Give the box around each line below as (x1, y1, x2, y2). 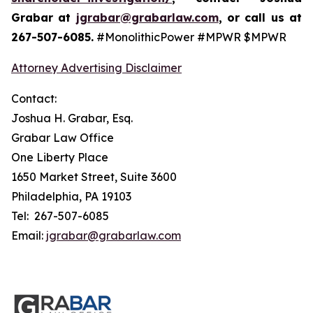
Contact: (11, 92, 57, 105)
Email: (11, 228, 46, 242)
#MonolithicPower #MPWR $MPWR (94, 30, 286, 44)
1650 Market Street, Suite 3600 (11, 170, 177, 184)
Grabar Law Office (11, 131, 114, 145)
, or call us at (218, 10, 303, 24)
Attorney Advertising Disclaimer (11, 61, 182, 75)
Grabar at (11, 10, 76, 24)
